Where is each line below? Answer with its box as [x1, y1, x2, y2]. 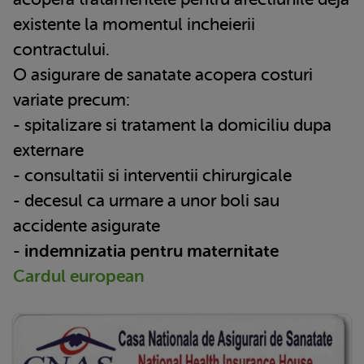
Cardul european [13, 266, 145, 286]
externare [13, 140, 84, 160]
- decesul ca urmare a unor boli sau [13, 190, 279, 210]
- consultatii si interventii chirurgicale [13, 165, 292, 185]
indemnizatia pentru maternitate [24, 240, 279, 261]
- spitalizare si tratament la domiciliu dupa [13, 115, 331, 135]
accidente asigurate [13, 215, 160, 236]
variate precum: [13, 89, 130, 110]
